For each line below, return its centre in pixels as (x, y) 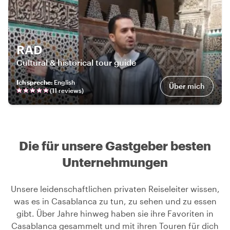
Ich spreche (34, 82)
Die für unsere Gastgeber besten (115, 146)
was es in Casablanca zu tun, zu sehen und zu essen (115, 201)
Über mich (187, 86)
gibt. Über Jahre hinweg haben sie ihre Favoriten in (115, 214)
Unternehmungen (115, 162)
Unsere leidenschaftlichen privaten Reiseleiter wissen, (115, 189)
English (64, 82)
